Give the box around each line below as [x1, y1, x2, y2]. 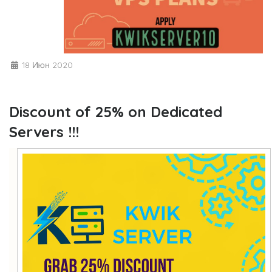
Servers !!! [9, 122, 79, 141]
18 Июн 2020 [19, 59, 73, 70]
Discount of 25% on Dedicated [9, 102, 222, 121]
